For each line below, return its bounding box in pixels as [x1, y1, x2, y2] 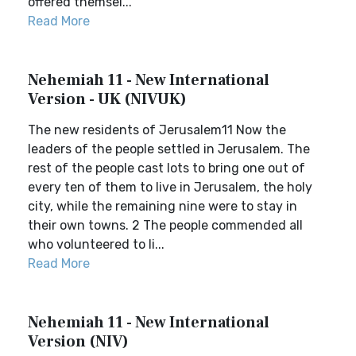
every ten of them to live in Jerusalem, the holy [28, 180, 312, 195]
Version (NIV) [28, 331, 129, 352]
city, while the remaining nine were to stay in [28, 199, 297, 214]
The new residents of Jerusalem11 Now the [28, 122, 286, 137]
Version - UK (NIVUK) [28, 89, 187, 110]
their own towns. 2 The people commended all [28, 218, 303, 233]
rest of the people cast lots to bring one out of [28, 161, 305, 176]
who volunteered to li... [28, 237, 164, 252]
